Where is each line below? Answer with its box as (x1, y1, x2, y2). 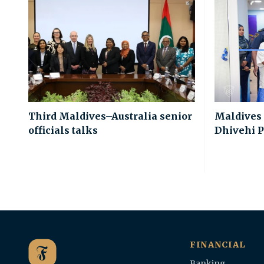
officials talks (28, 124, 98, 136)
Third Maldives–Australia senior (28, 110, 192, 122)
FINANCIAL (189, 239, 246, 250)
